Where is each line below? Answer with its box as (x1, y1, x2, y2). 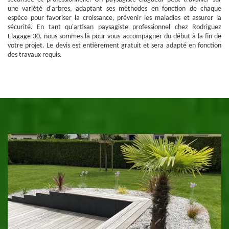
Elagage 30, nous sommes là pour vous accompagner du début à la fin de (8, 33, 221, 40)
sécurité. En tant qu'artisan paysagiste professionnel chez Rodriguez (8, 24, 221, 31)
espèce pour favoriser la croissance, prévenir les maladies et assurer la (8, 14, 221, 22)
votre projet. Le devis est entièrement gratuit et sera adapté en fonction (8, 42, 221, 50)
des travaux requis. (8, 51, 62, 59)
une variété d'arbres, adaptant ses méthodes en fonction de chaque (8, 5, 221, 13)
